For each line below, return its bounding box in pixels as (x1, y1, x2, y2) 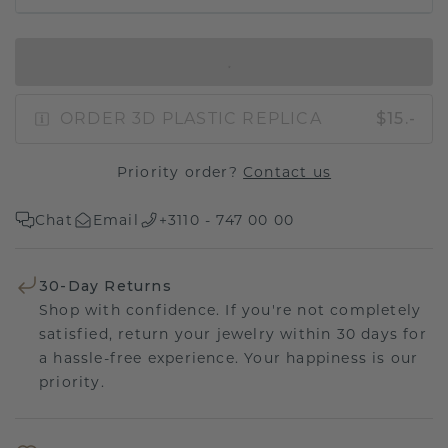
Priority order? (116, 162, 244, 181)
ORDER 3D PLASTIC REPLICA (60, 108, 322, 128)
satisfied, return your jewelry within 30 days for (39, 324, 427, 343)
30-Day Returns (39, 276, 172, 295)
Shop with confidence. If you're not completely (39, 300, 422, 319)
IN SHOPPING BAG (126, 51, 298, 71)
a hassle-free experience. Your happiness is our (39, 348, 419, 367)
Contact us (243, 162, 332, 181)
